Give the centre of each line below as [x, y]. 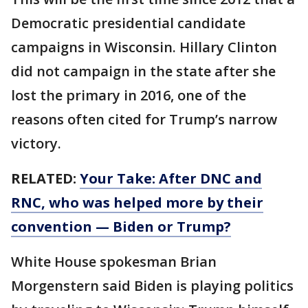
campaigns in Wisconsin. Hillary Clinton [144, 47]
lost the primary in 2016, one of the [129, 95]
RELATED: [45, 178]
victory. [36, 143]
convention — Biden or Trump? [121, 227]
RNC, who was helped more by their [137, 202]
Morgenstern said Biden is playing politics [152, 286]
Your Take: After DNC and [171, 178]
